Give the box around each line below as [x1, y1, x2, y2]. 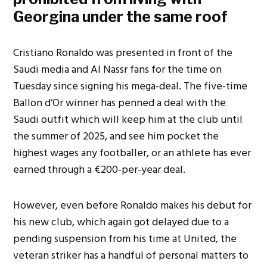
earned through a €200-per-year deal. [13, 160, 186, 178]
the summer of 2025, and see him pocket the [13, 127, 219, 145]
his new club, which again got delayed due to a [13, 213, 229, 231]
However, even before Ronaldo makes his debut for [13, 196, 252, 214]
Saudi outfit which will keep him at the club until [13, 110, 243, 128]
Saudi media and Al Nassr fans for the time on [13, 60, 222, 78]
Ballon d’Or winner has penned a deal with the [13, 94, 226, 111]
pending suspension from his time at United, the [13, 229, 237, 247]
